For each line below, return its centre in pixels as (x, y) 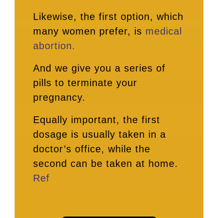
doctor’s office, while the (92, 149)
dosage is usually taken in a (100, 134)
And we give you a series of (99, 68)
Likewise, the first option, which (108, 17)
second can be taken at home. (106, 163)
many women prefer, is (89, 31)
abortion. (54, 46)
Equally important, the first (97, 120)
